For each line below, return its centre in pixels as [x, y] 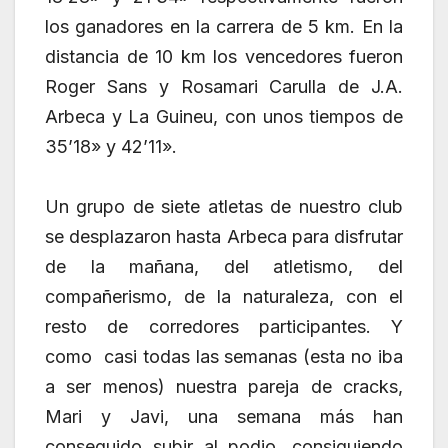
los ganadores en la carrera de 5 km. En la [224, 27]
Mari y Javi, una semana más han [224, 417]
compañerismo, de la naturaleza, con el [224, 297]
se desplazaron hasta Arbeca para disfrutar [224, 237]
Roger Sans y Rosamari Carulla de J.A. [224, 87]
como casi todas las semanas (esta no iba [224, 357]
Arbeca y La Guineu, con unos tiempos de [224, 117]
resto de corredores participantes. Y [224, 327]
